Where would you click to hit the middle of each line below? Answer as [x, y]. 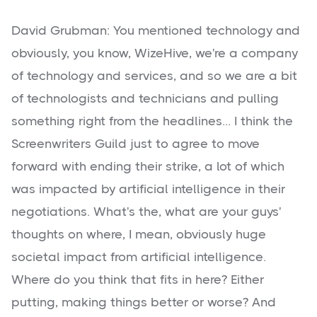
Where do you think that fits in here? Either [138, 280]
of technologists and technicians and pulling [145, 99]
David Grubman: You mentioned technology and [156, 31]
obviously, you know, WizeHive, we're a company [155, 53]
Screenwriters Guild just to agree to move [136, 144]
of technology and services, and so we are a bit [154, 76]
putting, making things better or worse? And [144, 302]
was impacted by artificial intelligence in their [148, 189]
